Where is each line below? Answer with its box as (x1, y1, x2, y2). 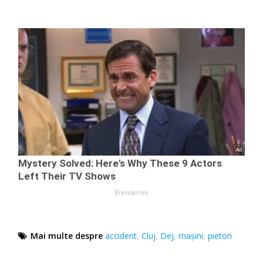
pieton (208, 230, 232, 242)
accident (105, 230, 137, 242)
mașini (178, 230, 204, 242)
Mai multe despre (31, 230, 103, 242)
